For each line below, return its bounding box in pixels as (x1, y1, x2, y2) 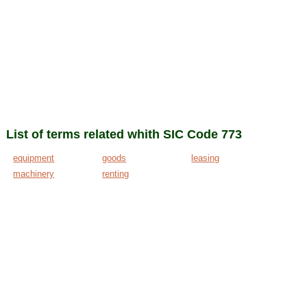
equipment (13, 153, 55, 164)
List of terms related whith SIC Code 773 (6, 127, 243, 142)
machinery (13, 169, 55, 180)
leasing (191, 153, 220, 164)
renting (102, 169, 130, 180)
